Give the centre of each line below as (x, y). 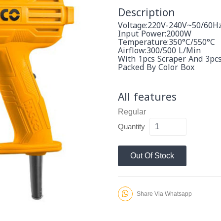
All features (147, 97)
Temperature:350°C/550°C (166, 42)
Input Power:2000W (155, 34)
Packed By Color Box (156, 67)
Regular (132, 111)
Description (147, 13)
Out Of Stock (152, 155)
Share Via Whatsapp (164, 194)
